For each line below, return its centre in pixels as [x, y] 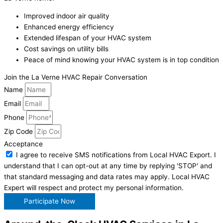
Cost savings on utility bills [66, 49]
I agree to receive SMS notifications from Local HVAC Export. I [116, 155]
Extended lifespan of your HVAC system [88, 38]
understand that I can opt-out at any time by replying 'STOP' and [108, 166]
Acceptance [23, 144]
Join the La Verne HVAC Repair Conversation [76, 77]
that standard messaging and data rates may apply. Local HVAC [107, 177]
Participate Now [50, 201]
